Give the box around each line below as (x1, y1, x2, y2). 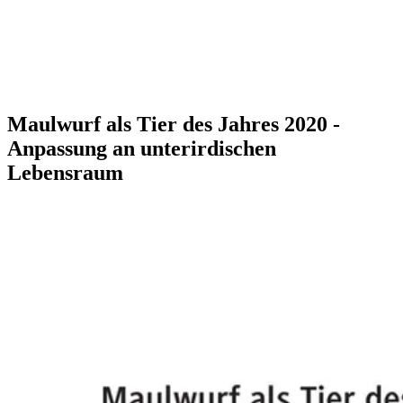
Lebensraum (7, 160, 123, 184)
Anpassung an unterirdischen (7, 136, 276, 160)
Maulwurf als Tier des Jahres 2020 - (7, 112, 340, 136)
